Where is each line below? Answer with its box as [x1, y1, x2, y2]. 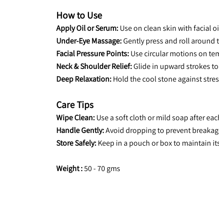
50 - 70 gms [83, 163, 120, 174]
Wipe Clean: [56, 112, 95, 123]
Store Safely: [56, 138, 96, 148]
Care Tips [56, 98, 93, 111]
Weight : [56, 163, 83, 174]
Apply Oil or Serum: [56, 23, 118, 33]
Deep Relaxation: [56, 74, 111, 84]
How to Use [56, 9, 102, 22]
